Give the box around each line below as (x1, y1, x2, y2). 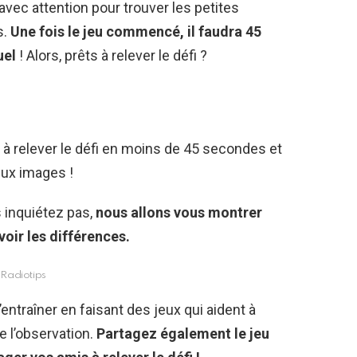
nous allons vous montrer (92, 204, 262, 222)
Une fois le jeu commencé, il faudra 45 (7, 23, 261, 41)
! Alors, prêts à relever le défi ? (16, 47, 207, 65)
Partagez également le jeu (93, 325, 269, 343)
